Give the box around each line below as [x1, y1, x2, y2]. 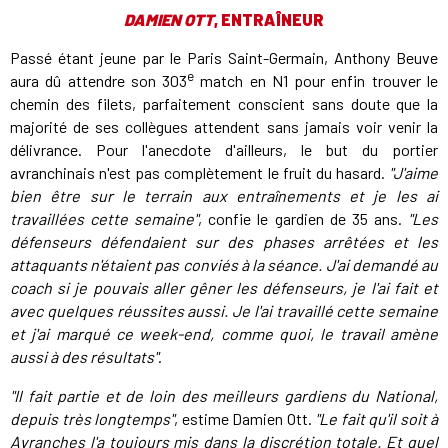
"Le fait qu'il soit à [315, 409, 438, 429]
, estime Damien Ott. [174, 409, 315, 429]
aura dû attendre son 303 [10, 71, 188, 91]
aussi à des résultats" [10, 347, 158, 367]
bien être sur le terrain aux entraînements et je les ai [10, 186, 438, 206]
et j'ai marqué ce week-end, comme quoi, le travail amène [10, 324, 438, 344]
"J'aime [389, 163, 438, 183]
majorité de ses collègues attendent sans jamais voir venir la [10, 117, 438, 137]
